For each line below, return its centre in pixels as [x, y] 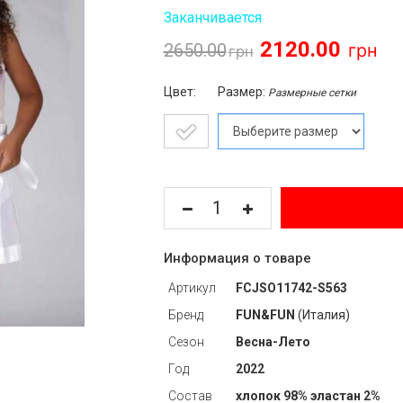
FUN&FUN [265, 315]
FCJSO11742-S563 [291, 288]
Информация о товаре [237, 258]
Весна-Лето [273, 342]
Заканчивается [212, 18]
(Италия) [322, 315]
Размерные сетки [312, 93]
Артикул [192, 288]
